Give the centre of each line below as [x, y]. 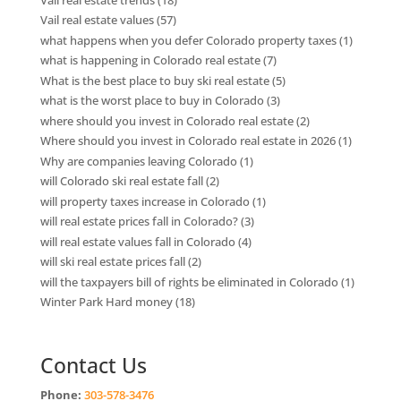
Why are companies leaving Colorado [138, 161]
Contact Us [93, 365]
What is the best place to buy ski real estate [154, 80]
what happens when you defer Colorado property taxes [188, 40]
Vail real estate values [97, 20]
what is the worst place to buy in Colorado [152, 101]
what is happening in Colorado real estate [150, 60]
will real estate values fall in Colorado [137, 241]
